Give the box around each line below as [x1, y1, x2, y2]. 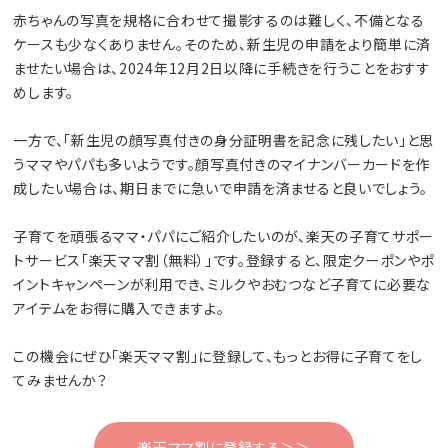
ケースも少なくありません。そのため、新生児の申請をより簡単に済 [13, 34, 432, 55]
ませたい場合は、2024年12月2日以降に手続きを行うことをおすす [13, 58, 431, 79]
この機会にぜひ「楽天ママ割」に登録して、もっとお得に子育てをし [13, 346, 424, 367]
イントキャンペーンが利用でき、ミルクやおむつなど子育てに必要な [13, 274, 432, 295]
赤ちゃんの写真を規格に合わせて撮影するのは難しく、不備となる [13, 10, 425, 31]
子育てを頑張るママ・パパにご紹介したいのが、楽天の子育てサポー [13, 226, 435, 247]
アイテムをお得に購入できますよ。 [13, 298, 225, 319]
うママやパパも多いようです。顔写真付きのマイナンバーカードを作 [13, 154, 431, 175]
